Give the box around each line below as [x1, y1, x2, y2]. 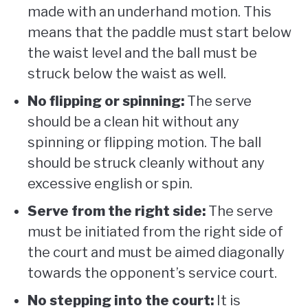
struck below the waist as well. [27, 65, 226, 82]
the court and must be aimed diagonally [27, 244, 285, 261]
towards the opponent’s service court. [27, 265, 277, 282]
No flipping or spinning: [27, 93, 184, 110]
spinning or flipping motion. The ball [27, 134, 261, 151]
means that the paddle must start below [27, 24, 291, 41]
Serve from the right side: [27, 203, 206, 220]
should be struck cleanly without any [27, 155, 265, 172]
